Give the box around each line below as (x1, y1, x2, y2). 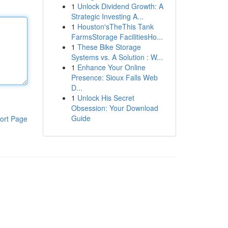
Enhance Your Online (77, 62, 146, 72)
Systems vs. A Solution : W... (71, 52, 163, 62)
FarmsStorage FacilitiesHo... (71, 32, 163, 42)
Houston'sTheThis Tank (77, 21, 154, 32)
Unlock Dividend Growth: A (77, 1, 163, 11)
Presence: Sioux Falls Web (71, 72, 158, 82)
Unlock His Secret (77, 93, 134, 103)
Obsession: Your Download (71, 103, 158, 113)
